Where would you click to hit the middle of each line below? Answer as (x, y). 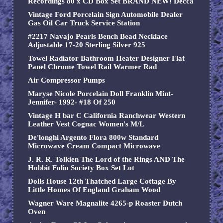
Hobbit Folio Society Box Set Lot (81, 168)
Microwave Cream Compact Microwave (94, 146)
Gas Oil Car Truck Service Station (84, 23)
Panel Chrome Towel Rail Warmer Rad (92, 67)
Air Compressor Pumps (66, 80)
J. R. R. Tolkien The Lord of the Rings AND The (106, 160)
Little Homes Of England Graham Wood (94, 190)
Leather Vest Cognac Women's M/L (86, 124)
